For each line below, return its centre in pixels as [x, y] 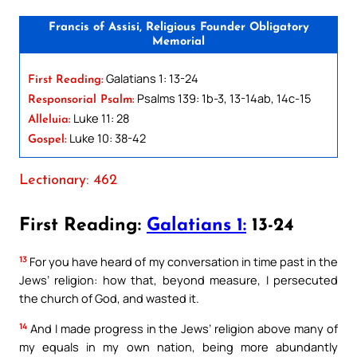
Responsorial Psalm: [81, 100]
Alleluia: [49, 120]
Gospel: [47, 139]
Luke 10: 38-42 [106, 137]
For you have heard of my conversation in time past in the [182, 262]
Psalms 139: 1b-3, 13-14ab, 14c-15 [223, 98]
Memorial [178, 41]
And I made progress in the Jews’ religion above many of [182, 329]
